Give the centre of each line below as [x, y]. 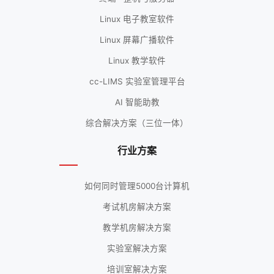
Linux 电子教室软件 [137, 19]
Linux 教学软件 [137, 61]
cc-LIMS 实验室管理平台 [137, 82]
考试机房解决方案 [137, 207]
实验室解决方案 [137, 249]
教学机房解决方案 [137, 228]
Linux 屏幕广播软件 [137, 40]
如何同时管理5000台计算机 [137, 186]
